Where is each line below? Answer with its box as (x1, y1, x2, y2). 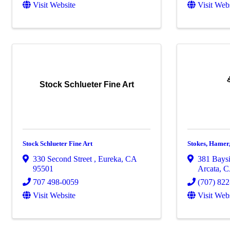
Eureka (98, 154, 121, 163)
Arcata (198, 164, 220, 173)
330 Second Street (33, 154, 94, 163)
